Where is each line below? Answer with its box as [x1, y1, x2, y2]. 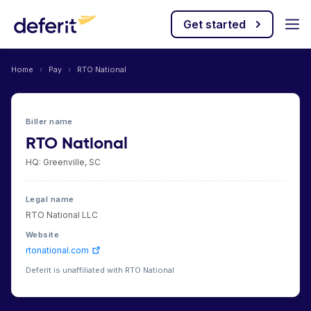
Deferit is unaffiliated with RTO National [26, 265, 174, 275]
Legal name [26, 194, 74, 204]
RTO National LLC [26, 210, 98, 220]
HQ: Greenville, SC [26, 157, 101, 167]
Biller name [26, 117, 73, 126]
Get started [183, 17, 246, 31]
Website [26, 230, 60, 239]
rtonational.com [26, 245, 89, 255]
